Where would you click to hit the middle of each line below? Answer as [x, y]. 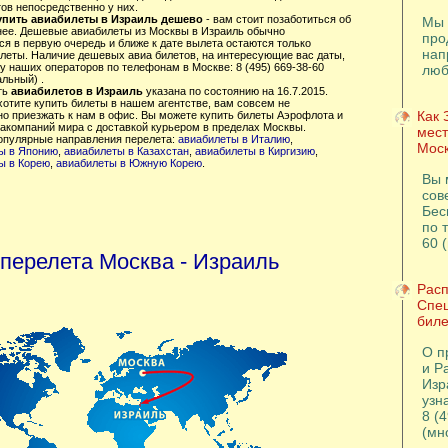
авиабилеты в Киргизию [254, 151]
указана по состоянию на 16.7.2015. [235, 91]
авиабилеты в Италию [233, 139]
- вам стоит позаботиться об [276, 19]
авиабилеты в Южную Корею [128, 163]
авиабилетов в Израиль [76, 91]
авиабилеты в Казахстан [126, 151]
